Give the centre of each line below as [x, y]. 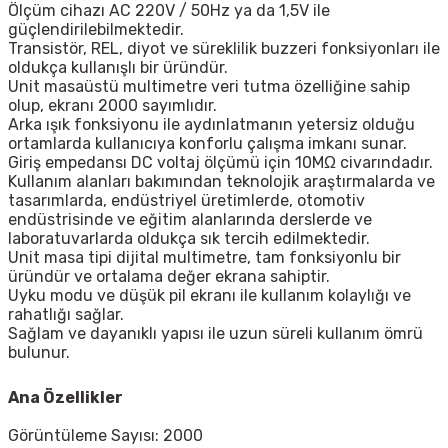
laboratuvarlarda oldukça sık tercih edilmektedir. [189, 239]
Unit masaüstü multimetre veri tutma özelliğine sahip [209, 87]
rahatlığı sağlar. [66, 315]
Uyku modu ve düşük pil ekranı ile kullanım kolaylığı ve [209, 296]
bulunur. [39, 353]
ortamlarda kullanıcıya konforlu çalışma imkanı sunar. [207, 144]
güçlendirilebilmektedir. [96, 30]
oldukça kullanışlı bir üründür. [118, 68]
